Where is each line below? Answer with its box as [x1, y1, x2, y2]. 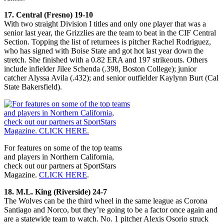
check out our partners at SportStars [4, 161, 116, 170]
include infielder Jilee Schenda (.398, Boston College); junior [4, 64, 196, 73]
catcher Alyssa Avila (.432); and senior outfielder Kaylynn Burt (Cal [4, 73, 218, 82]
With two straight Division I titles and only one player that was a [4, 19, 206, 28]
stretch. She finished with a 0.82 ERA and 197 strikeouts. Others [4, 55, 207, 64]
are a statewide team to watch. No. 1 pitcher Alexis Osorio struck [4, 214, 208, 223]
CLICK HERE [39, 170, 87, 179]
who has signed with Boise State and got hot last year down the [4, 46, 203, 55]
